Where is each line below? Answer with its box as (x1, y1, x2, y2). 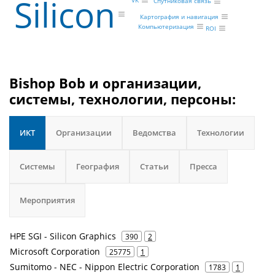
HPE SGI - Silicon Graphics (10, 230, 116, 242)
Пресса (190, 161, 217, 172)
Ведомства (133, 127, 176, 138)
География (76, 161, 119, 172)
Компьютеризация (137, 22, 194, 31)
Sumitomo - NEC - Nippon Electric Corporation (10, 261, 199, 273)
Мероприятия (20, 195, 75, 206)
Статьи (140, 161, 169, 172)
